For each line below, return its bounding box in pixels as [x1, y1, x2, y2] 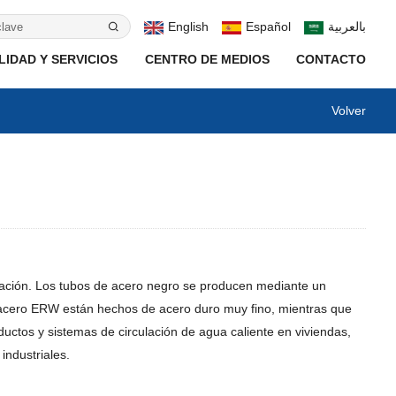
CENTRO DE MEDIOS [144, 52, 270, 66]
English [168, 19, 209, 34]
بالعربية [328, 19, 367, 34]
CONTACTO [296, 52, 367, 66]
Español [246, 19, 292, 34]
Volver [331, 103, 367, 118]
